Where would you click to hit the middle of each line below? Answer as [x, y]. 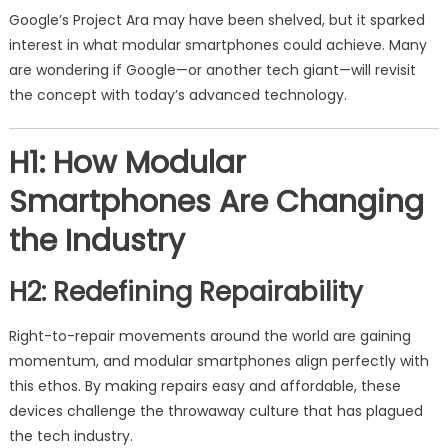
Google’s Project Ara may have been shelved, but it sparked [216, 20]
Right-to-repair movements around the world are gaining [209, 336]
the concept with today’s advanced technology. [177, 95]
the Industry [96, 241]
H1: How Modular [127, 163]
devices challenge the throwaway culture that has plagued [215, 411]
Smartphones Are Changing [216, 202]
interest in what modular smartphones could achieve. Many [217, 45]
